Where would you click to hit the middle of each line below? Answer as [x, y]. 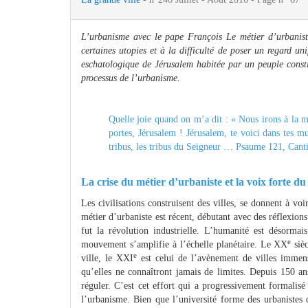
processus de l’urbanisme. [131, 78]
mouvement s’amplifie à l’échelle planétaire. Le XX [185, 245]
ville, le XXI [107, 258]
